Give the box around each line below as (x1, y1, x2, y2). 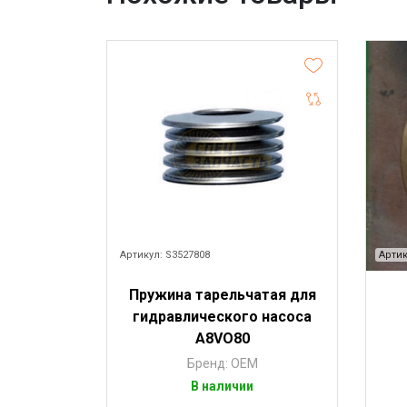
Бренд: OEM (186, 356, 258, 371)
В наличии (191, 379, 253, 393)
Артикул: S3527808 (120, 249, 210, 261)
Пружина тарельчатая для (128, 286, 316, 303)
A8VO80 (194, 330, 250, 347)
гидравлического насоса (133, 308, 312, 325)
